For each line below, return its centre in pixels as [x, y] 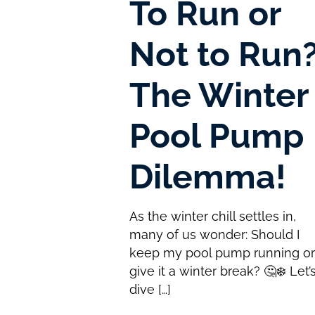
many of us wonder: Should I [215, 235]
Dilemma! [208, 177]
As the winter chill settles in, [213, 217]
